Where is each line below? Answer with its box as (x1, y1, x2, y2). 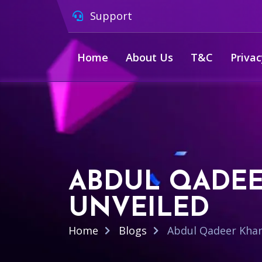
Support (87, 9, 132, 23)
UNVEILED (68, 196, 209, 222)
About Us (126, 50, 173, 64)
